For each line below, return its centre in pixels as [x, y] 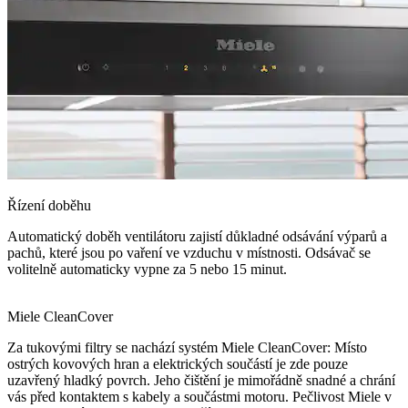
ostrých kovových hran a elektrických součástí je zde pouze [178, 364]
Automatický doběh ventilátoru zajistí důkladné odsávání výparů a [197, 237]
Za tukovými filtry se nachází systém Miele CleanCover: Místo [187, 348]
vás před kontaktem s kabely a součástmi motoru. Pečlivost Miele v [199, 397]
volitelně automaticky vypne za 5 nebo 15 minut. [147, 270]
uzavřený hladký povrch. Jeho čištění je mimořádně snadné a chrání [201, 381]
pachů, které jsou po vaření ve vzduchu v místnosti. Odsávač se [189, 253]
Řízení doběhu [49, 206]
